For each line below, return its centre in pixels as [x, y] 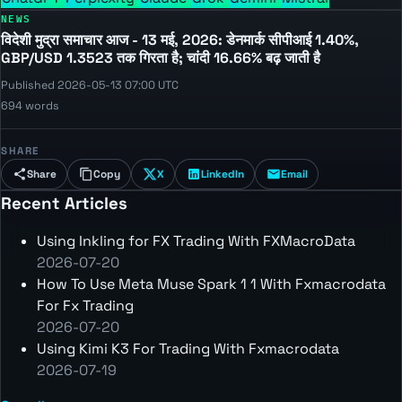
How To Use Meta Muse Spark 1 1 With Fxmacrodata [211, 284]
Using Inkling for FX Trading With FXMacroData [196, 241]
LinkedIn [222, 174]
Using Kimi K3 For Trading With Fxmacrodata [188, 349]
